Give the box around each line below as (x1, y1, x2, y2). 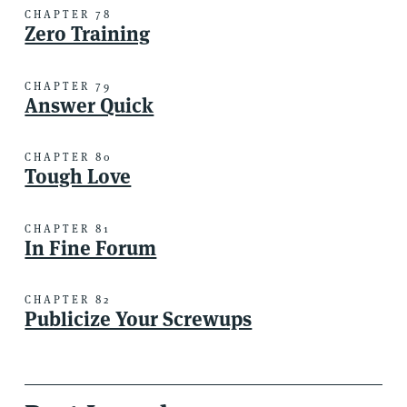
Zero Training (25, 21, 151, 47)
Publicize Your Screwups (25, 306, 253, 333)
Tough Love (25, 164, 132, 190)
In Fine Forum (25, 234, 157, 261)
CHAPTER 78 (25, 7, 113, 22)
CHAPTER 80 (25, 150, 114, 164)
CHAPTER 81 (25, 221, 112, 235)
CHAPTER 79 (25, 78, 113, 93)
